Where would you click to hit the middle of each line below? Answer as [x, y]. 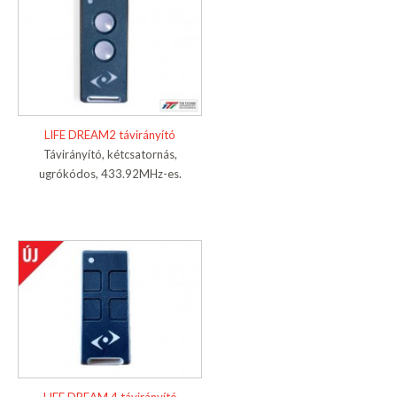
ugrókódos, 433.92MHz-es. [110, 174]
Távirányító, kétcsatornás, [110, 155]
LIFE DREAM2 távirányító [110, 135]
